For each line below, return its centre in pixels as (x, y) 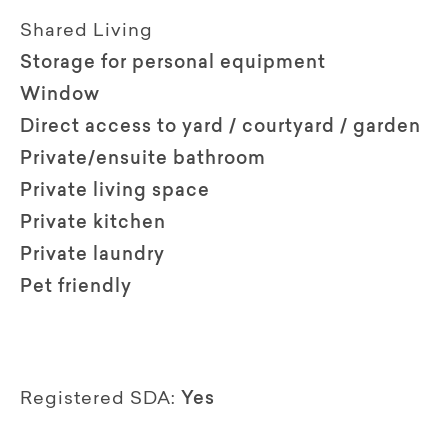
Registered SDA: (98, 399)
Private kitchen (93, 223)
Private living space (115, 191)
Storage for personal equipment (173, 63)
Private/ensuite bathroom (143, 159)
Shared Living (86, 31)
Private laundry (92, 255)
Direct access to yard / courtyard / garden (220, 127)
